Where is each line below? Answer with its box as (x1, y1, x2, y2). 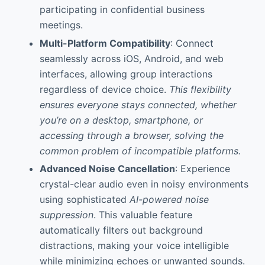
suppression (39, 209, 93, 221)
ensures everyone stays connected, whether (39, 98, 237, 111)
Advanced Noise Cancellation (39, 163, 175, 175)
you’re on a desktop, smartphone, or (39, 114, 203, 126)
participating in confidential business (39, 3, 205, 15)
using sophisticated (39, 193, 130, 206)
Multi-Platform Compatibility (39, 37, 170, 49)
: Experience (174, 163, 230, 175)
